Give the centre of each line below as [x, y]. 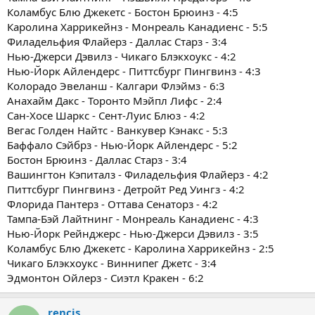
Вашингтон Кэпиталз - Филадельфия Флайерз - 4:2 [138, 175]
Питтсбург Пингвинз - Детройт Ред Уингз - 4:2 [126, 189]
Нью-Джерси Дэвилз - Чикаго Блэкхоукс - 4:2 [122, 57]
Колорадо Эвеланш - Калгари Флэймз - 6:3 [116, 86]
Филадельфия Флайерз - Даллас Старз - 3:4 [117, 42]
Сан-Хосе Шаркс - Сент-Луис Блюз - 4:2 [106, 116]
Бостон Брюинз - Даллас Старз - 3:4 [97, 160]
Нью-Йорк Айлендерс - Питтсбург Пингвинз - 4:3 [134, 71]
